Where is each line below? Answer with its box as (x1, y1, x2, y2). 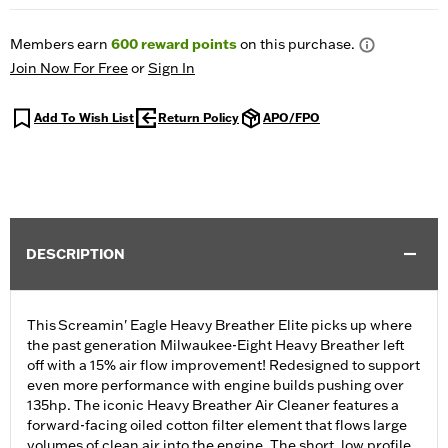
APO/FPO (263, 110, 320, 126)
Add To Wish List (34, 110, 134, 126)
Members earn (10, 35, 111, 54)
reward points (138, 35, 237, 54)
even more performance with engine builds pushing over (27, 376, 404, 395)
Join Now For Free (10, 59, 128, 78)
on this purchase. (237, 35, 355, 54)
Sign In (148, 59, 195, 78)
